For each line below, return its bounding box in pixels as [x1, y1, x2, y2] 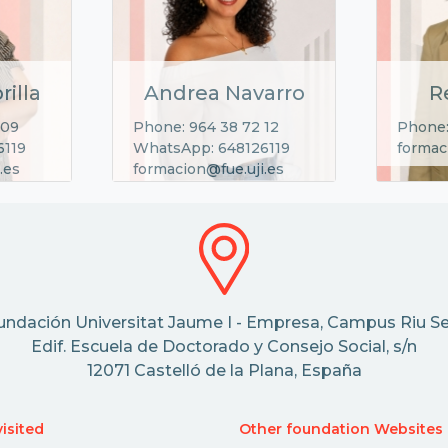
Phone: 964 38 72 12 [133, 117, 279, 136]
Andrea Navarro [143, 80, 305, 105]
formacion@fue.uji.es [133, 159, 284, 178]
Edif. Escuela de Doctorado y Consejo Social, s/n [31, 337, 417, 357]
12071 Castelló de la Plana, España [86, 361, 362, 381]
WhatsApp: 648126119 [133, 138, 290, 157]
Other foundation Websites [239, 420, 443, 439]
